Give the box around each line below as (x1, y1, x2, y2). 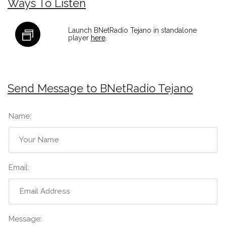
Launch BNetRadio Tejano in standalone (68, 26, 197, 34)
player (68, 33, 91, 42)
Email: (9, 162, 29, 172)
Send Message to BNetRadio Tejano (8, 81, 193, 95)
